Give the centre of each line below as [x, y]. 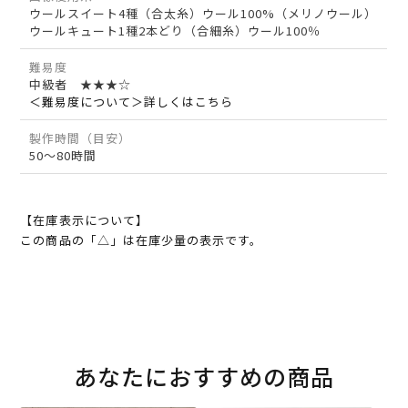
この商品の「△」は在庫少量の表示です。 [142, 240]
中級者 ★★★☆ [81, 85]
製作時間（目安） [81, 138]
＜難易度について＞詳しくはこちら [132, 102]
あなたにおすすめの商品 [204, 377]
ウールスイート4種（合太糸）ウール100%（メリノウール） [204, 14]
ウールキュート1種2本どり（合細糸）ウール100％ [175, 31]
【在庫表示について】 [84, 220]
